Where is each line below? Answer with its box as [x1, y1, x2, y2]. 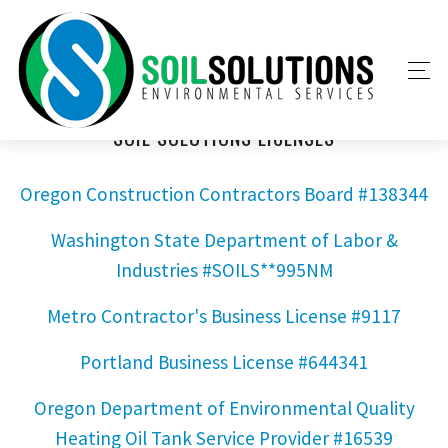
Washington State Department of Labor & [50, 228, 398, 252]
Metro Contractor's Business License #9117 [47, 304, 401, 328]
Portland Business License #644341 [80, 350, 368, 374]
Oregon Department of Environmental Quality [33, 396, 415, 420]
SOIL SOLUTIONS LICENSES [113, 122, 335, 152]
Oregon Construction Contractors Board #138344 [20, 182, 428, 206]
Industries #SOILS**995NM [115, 258, 333, 282]
